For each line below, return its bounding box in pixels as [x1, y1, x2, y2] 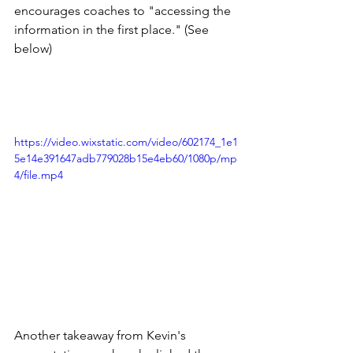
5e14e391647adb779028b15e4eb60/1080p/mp [14, 151, 237, 166]
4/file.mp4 [14, 168, 63, 183]
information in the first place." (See [14, 22, 212, 38]
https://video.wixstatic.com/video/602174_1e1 [14, 135, 238, 150]
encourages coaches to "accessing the [14, 3, 234, 19]
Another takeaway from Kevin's [14, 328, 189, 344]
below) [14, 41, 65, 57]
